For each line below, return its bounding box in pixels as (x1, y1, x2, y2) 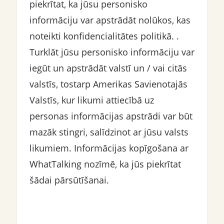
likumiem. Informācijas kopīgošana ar (29, 142, 188, 154)
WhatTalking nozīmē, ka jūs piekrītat (29, 158, 181, 170)
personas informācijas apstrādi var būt (29, 110, 192, 122)
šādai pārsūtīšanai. (29, 174, 109, 186)
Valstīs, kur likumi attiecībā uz (29, 94, 154, 106)
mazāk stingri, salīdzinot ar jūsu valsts (29, 126, 188, 138)
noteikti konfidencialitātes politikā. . (29, 30, 179, 42)
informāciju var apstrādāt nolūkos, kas (29, 14, 190, 26)
